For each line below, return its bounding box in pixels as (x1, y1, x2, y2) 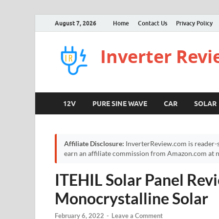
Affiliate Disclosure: (64, 140, 124, 148)
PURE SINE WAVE (92, 99, 147, 108)
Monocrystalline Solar (55, 189, 208, 208)
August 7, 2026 (55, 19, 96, 27)
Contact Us (138, 19, 167, 27)
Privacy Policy (176, 19, 213, 27)
